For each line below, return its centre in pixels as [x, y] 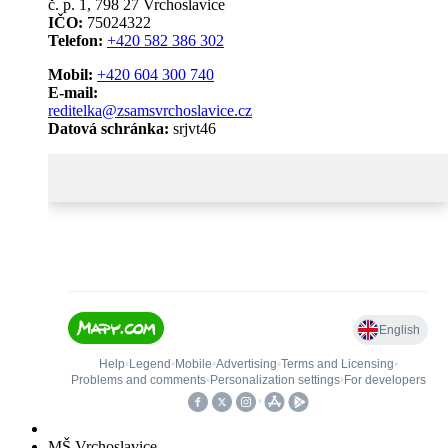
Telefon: [75, 41]
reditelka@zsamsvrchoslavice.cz [150, 111]
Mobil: [70, 75]
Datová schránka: [110, 129]
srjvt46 [194, 129]
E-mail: [73, 93]
